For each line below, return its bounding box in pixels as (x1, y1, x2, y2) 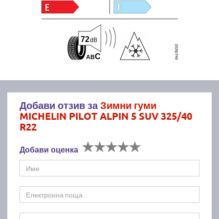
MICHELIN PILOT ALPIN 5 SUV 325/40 (20, 109, 192, 122)
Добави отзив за (20, 98, 100, 111)
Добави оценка (20, 144, 78, 154)
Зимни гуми (100, 98, 156, 111)
